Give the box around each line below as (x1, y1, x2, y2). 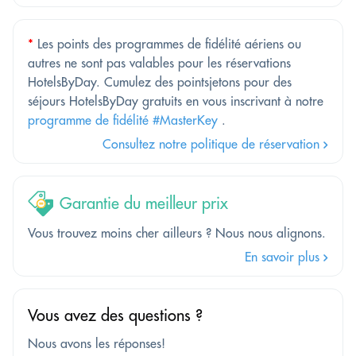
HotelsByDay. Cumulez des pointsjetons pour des (28, 73, 292, 90)
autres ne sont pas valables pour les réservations (28, 54, 291, 71)
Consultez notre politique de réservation (103, 135, 323, 152)
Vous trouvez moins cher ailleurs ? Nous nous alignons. (28, 224, 326, 241)
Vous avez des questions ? (28, 304, 203, 325)
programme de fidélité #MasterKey (28, 111, 218, 128)
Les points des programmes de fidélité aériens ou (33, 35, 301, 52)
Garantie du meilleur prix (60, 193, 228, 214)
